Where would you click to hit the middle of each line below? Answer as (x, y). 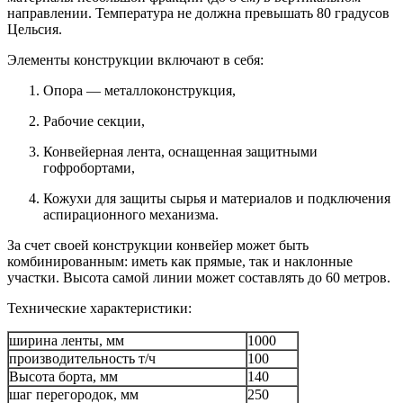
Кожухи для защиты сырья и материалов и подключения (217, 199)
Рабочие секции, (94, 121)
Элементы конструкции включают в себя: (137, 60)
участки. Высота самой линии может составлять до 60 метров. (199, 278)
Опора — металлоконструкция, (139, 91)
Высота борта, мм (63, 377)
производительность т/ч (82, 359)
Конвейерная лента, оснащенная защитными (180, 152)
